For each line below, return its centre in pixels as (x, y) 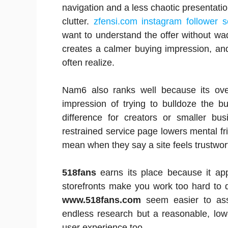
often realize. (88, 63)
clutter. (78, 21)
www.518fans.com (102, 200)
